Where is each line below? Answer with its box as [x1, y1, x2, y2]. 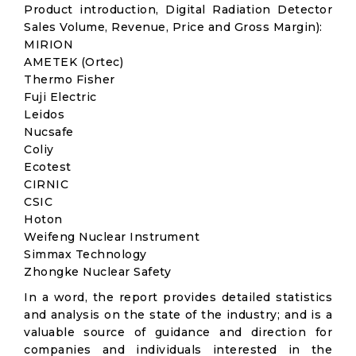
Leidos [24, 107, 64, 122]
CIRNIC [24, 177, 68, 192]
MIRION [24, 37, 73, 52]
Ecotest [24, 160, 72, 174]
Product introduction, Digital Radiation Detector [24, 2, 332, 17]
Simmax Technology [24, 247, 147, 261]
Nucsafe [24, 125, 74, 139]
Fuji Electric [24, 90, 97, 104]
